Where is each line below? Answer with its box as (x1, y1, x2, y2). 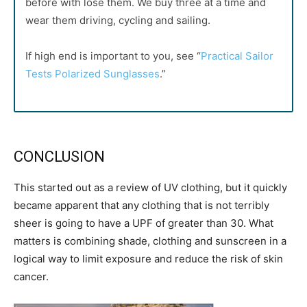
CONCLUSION (14, 147, 105, 165)
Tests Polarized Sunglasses (25, 67, 160, 80)
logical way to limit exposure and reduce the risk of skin (14, 251, 283, 265)
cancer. (14, 269, 49, 283)
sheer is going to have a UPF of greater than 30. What (14, 216, 273, 230)
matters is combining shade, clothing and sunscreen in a (14, 234, 286, 247)
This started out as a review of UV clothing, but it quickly (14, 180, 287, 194)
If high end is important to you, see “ (25, 49, 201, 62)
